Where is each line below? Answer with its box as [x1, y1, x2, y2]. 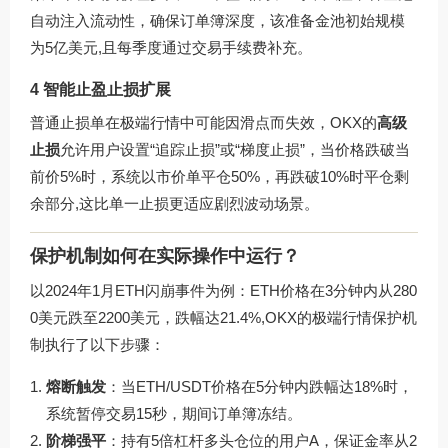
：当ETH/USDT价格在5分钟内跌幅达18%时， [106, 378, 413, 396]
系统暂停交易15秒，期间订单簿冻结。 [46, 405, 302, 423]
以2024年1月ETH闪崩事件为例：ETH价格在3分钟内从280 [30, 282, 417, 300]
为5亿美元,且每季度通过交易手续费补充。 [30, 38, 312, 56]
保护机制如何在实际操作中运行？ [30, 246, 300, 267]
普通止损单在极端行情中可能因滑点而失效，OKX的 [30, 113, 377, 131]
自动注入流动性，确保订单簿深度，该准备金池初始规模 [30, 11, 405, 29]
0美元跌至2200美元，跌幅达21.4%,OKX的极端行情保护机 [30, 309, 417, 327]
